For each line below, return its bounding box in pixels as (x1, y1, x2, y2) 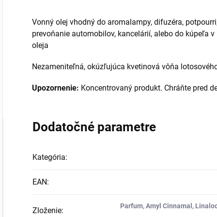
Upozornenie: (32, 83, 79, 93)
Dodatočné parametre (32, 120, 156, 134)
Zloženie (32, 206, 62, 215)
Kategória (32, 153, 65, 162)
